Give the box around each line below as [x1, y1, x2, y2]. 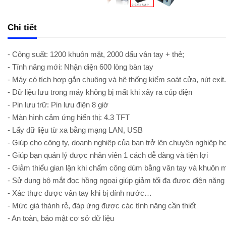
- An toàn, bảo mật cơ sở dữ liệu [8, 214, 114, 222]
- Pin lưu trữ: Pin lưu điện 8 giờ [8, 100, 108, 109]
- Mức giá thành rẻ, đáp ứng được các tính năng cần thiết [8, 201, 196, 210]
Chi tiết [8, 22, 37, 32]
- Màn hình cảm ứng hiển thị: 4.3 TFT [8, 113, 130, 122]
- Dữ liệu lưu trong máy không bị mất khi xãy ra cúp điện [8, 88, 192, 96]
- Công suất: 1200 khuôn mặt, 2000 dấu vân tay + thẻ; [8, 50, 184, 59]
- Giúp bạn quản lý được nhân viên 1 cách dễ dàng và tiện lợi [8, 151, 208, 159]
